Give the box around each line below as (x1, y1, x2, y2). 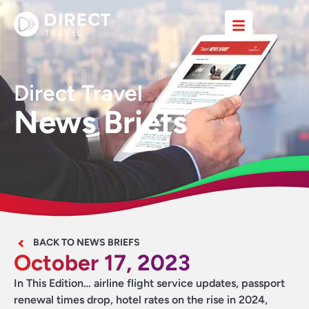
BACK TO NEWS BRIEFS (33, 237, 140, 248)
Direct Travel (14, 80, 143, 106)
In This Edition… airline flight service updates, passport (14, 277, 285, 290)
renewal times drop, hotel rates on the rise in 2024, (14, 293, 268, 306)
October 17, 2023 (14, 250, 190, 276)
